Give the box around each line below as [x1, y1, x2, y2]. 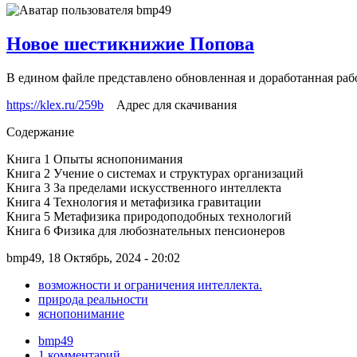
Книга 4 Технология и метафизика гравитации [6, 194, 261, 209]
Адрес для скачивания [104, 97, 237, 112]
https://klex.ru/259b [6, 97, 104, 112]
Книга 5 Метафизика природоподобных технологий [6, 209, 292, 223]
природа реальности [38, 292, 148, 306]
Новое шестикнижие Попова [6, 33, 254, 54]
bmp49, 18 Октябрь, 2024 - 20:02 [6, 250, 180, 265]
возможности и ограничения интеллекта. [38, 277, 262, 292]
